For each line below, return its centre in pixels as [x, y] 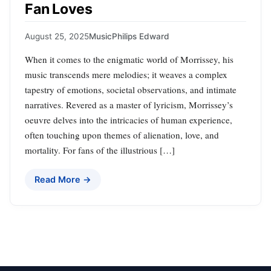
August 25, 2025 [57, 36]
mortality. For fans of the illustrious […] [100, 150]
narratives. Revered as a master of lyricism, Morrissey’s [129, 104]
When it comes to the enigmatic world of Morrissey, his [129, 59]
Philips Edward [141, 36]
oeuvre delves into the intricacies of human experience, [129, 119]
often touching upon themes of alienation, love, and [122, 135]
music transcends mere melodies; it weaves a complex [126, 74]
